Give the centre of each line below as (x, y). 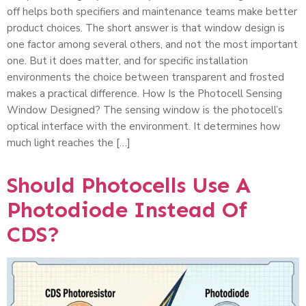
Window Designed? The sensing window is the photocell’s (145, 110)
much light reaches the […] (69, 143)
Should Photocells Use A (129, 185)
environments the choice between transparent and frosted (145, 78)
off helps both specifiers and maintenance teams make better (152, 12)
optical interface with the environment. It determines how (144, 127)
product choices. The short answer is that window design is (146, 28)
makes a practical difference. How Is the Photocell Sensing (144, 94)
